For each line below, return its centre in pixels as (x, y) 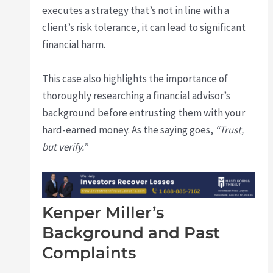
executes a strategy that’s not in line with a (136, 11)
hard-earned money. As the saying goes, (129, 129)
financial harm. (74, 45)
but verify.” (65, 147)
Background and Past (131, 232)
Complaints (89, 253)
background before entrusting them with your (144, 112)
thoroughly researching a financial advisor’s (136, 95)
